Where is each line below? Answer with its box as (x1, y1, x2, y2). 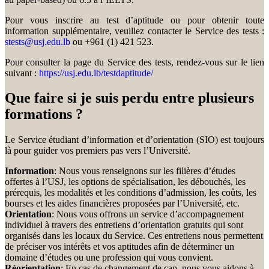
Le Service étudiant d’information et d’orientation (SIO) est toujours (5, 134, 264, 145)
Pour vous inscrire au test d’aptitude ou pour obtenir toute (5, 14, 264, 25)
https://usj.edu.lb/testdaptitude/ (39, 67, 153, 78)
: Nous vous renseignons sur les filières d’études (54, 166, 235, 177)
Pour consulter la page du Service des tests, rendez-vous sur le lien (5, 56, 264, 67)
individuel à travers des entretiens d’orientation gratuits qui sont (5, 220, 243, 231)
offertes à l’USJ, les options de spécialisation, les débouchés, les (5, 177, 246, 187)
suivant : (5, 67, 39, 78)
